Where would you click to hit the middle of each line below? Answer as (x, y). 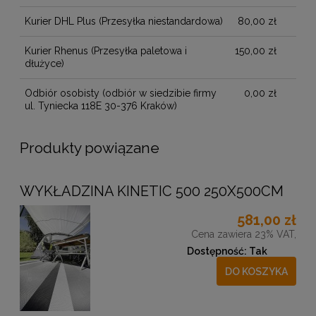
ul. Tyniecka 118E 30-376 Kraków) (101, 105)
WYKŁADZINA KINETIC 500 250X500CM (152, 191)
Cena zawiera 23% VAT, (244, 234)
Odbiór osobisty (62, 93)
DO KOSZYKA (257, 271)
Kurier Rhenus (56, 51)
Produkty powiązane (90, 147)
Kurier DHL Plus (60, 22)
